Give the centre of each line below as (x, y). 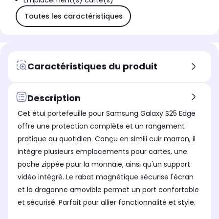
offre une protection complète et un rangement (101, 126)
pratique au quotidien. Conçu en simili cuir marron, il (107, 139)
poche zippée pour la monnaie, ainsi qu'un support (104, 164)
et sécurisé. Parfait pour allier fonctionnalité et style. (107, 203)
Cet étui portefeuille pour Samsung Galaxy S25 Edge (107, 114)
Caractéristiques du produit (92, 66)
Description (54, 98)
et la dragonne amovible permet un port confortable (108, 190)
